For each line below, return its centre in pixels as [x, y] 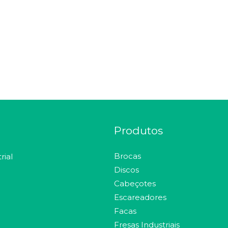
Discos [126, 169]
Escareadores [140, 197]
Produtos [138, 130]
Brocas [127, 156]
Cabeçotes [135, 183]
